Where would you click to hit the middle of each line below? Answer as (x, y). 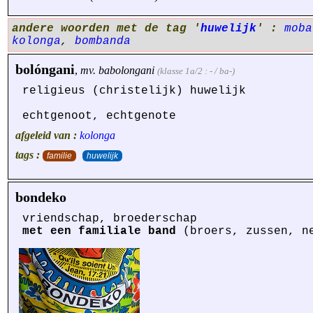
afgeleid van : (48, 135)
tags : (29, 155)
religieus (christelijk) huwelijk (134, 91)
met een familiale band (99, 231)
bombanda (103, 41)
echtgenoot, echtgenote (99, 116)
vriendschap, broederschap (110, 219)
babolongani (126, 70)
